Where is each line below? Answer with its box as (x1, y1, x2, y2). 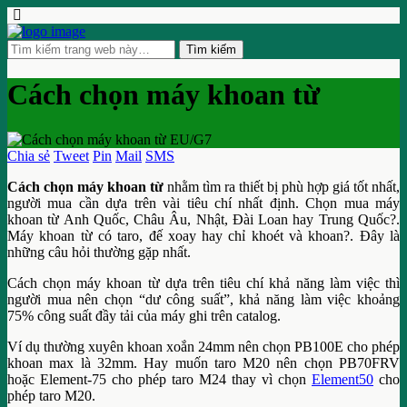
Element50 (312, 371, 373, 387)
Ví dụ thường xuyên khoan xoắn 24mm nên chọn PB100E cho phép (7, 338, 400, 354)
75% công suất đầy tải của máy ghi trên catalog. (7, 307, 281, 323)
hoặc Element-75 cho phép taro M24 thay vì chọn (7, 371, 312, 387)
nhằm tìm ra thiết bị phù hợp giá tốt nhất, (164, 178, 400, 194)
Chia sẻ (7, 147, 50, 164)
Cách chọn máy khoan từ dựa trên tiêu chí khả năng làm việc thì (7, 274, 400, 291)
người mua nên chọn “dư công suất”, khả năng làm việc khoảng (7, 291, 400, 307)
